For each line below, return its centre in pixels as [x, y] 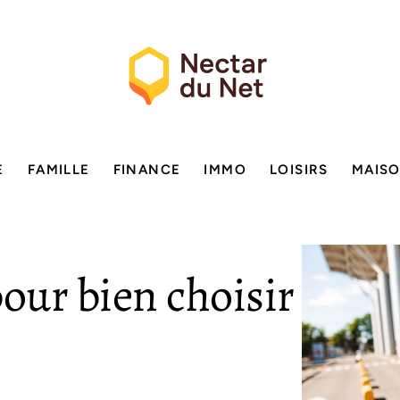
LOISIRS [299, 170]
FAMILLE [58, 170]
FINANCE [147, 170]
